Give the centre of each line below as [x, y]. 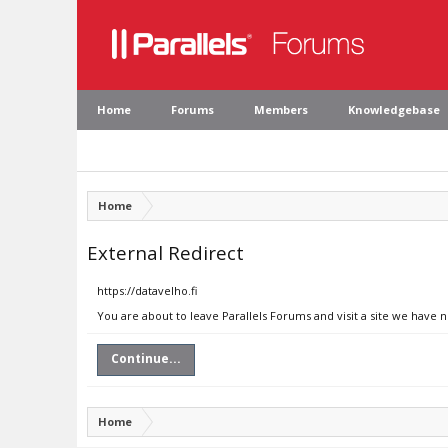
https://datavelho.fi [147, 290]
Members [281, 109]
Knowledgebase [394, 109]
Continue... [146, 358]
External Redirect [165, 252]
